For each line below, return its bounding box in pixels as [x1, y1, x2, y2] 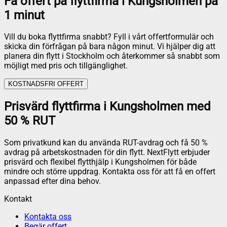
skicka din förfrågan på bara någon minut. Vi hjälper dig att [4, 42, 215, 52]
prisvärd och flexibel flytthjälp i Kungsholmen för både [4, 157, 197, 167]
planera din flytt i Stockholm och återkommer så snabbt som [4, 51, 220, 61]
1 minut [4, 8, 45, 22]
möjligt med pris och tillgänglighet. [4, 61, 128, 71]
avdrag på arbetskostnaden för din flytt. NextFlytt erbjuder [4, 147, 210, 158]
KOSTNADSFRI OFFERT [8, 80, 84, 88]
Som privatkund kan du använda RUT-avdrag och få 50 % [4, 138, 208, 148]
